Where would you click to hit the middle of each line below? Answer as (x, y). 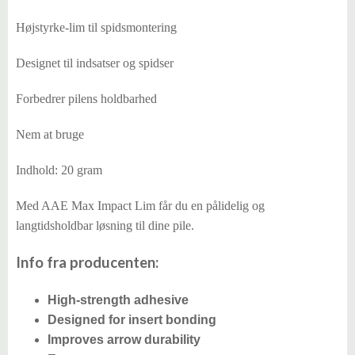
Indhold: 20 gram (59, 170)
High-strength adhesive (118, 300)
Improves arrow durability (124, 340)
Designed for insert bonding (132, 320)
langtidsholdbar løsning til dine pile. (105, 225)
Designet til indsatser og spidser (95, 63)
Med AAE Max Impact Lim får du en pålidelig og (140, 206)
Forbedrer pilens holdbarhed (86, 99)
